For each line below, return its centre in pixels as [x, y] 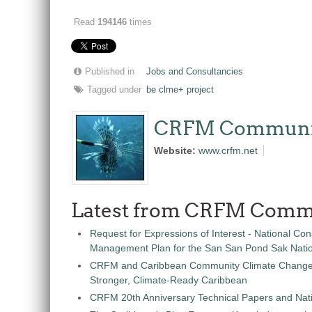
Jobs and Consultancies [195, 72]
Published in [110, 72]
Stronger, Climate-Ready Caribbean [169, 280]
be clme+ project [180, 90]
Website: [176, 150]
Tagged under [114, 90]
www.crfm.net [228, 150]
